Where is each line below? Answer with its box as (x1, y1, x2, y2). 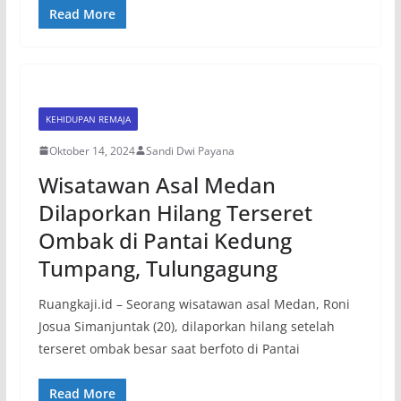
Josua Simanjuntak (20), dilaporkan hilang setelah (38, 317, 335, 335)
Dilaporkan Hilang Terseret (38, 197, 312, 227)
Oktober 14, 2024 (48, 142, 135, 158)
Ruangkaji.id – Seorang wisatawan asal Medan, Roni (38, 294, 350, 312)
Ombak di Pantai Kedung (38, 225, 292, 255)
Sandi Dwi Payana (145, 142, 235, 158)
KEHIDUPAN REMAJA (45, 112, 131, 125)
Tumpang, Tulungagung (38, 252, 277, 283)
